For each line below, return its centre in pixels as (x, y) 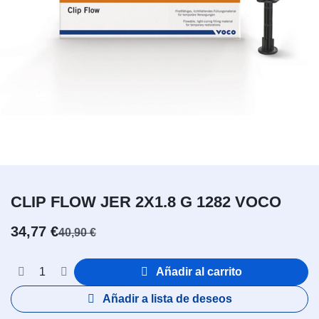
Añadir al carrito (198, 272)
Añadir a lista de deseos (167, 299)
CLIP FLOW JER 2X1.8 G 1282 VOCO (146, 202)
